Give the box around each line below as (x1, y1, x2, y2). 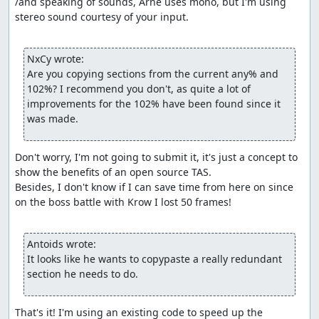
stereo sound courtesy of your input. (15, 9, 189, 23)
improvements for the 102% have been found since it (27, 96, 281, 110)
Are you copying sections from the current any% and (27, 66, 278, 80)
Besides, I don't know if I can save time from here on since (15, 179, 293, 194)
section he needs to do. (27, 266, 138, 281)
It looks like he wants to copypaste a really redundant (27, 251, 282, 266)
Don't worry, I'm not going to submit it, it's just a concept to (15, 150, 298, 164)
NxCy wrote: (27, 51, 84, 66)
